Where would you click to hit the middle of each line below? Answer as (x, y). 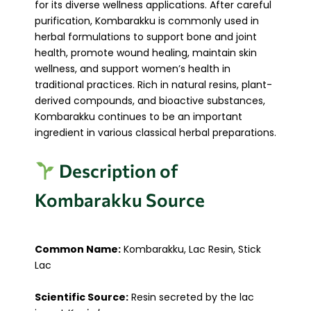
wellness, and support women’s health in (133, 68)
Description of (117, 171)
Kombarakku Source (120, 200)
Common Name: (78, 250)
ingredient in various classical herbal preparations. (155, 132)
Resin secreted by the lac (191, 297)
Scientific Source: (82, 297)
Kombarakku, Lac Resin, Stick (191, 250)
